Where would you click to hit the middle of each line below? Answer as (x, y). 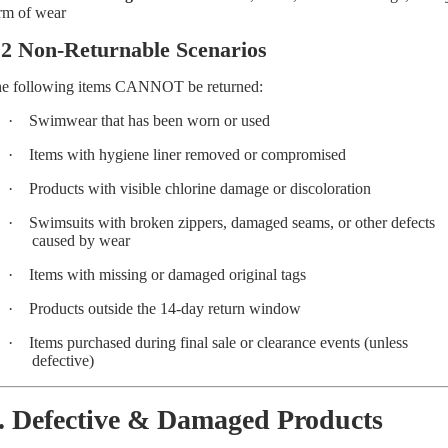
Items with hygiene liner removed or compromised (187, 154)
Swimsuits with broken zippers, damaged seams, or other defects (232, 222)
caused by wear (81, 240)
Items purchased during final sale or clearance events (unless (218, 342)
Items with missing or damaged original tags (167, 274)
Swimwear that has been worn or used (149, 120)
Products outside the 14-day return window (165, 308)
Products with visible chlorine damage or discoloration (200, 188)
